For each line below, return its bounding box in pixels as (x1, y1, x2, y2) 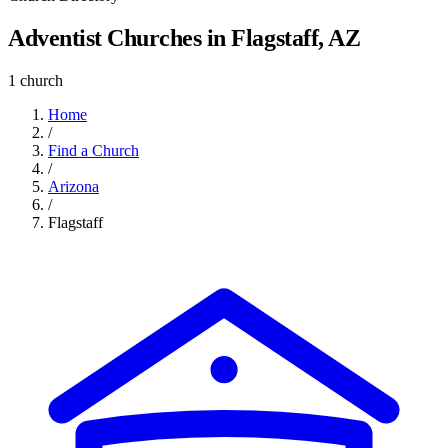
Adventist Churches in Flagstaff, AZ (8, 24, 361, 51)
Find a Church (48, 141, 139, 159)
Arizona (48, 177, 99, 195)
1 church (8, 71, 63, 89)
